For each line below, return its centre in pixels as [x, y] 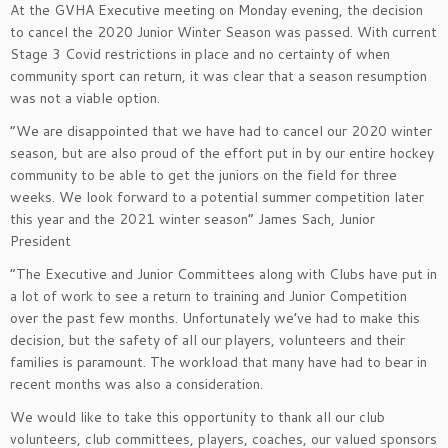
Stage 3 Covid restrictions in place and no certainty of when [200, 54]
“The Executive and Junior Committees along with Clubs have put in [223, 274]
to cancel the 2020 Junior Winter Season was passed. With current [223, 32]
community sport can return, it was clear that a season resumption [218, 76]
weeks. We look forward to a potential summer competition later [217, 197]
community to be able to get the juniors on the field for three [203, 175]
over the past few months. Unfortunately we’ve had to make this [215, 318]
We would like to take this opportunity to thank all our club [197, 417]
